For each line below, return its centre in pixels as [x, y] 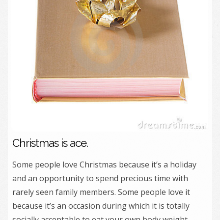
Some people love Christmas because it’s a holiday [104, 165]
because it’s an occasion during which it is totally [101, 206]
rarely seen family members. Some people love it [101, 192]
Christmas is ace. [50, 143]
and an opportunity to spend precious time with [100, 178]
